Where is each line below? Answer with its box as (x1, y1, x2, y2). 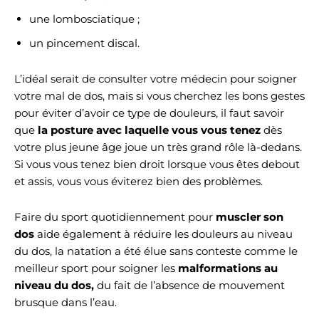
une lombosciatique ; (29, 12, 140, 26)
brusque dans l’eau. (14, 296, 117, 309)
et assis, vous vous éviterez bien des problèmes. (14, 174, 263, 188)
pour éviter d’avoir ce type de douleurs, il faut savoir (14, 106, 284, 120)
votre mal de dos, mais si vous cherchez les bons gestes (14, 89, 305, 103)
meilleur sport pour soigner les (14, 261, 178, 275)
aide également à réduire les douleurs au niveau (34, 227, 293, 241)
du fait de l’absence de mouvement (94, 278, 285, 292)
